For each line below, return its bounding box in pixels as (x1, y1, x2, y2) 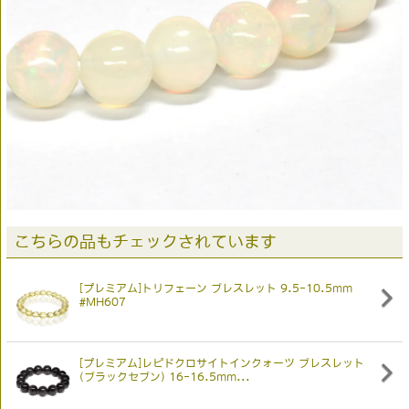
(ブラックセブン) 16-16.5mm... (79, 371, 250, 383)
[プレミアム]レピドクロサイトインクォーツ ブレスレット (79, 357, 364, 369)
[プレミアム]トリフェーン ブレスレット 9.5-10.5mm (79, 282, 352, 294)
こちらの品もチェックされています (14, 233, 277, 250)
